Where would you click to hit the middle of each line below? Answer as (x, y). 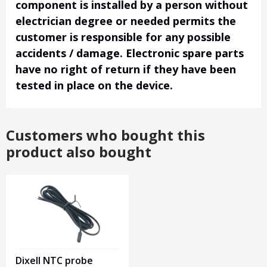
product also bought (79, 152)
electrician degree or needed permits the (126, 21)
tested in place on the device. (94, 86)
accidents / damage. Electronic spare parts (130, 53)
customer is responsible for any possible (123, 37)
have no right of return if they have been (126, 69)
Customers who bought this (105, 135)
